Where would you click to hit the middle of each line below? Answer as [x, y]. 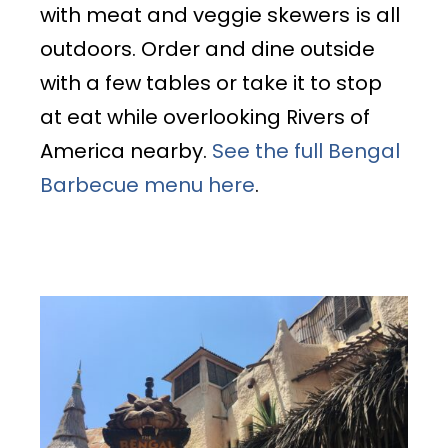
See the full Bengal [306, 150]
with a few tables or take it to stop [211, 82]
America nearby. [126, 150]
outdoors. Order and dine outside [207, 48]
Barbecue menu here [147, 184]
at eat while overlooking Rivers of [205, 116]
